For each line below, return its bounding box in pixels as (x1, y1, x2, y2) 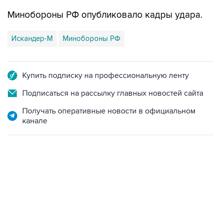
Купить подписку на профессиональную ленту (22, 71, 189, 80)
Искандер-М (11, 34, 53, 43)
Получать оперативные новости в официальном (22, 106, 195, 116)
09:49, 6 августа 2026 (7, 184, 72, 192)
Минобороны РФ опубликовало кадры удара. (7, 9, 202, 21)
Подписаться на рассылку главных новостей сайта (22, 88, 203, 98)
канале (22, 116, 47, 126)
